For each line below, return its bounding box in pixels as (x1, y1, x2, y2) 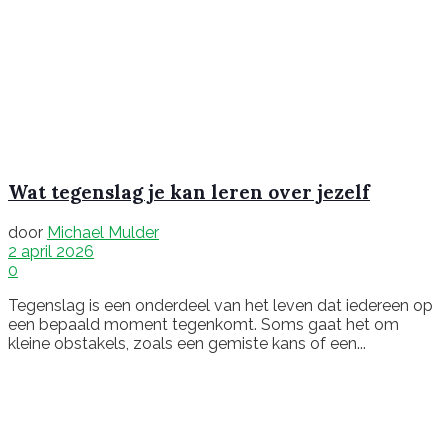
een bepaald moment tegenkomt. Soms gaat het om (8, 315, 399, 335)
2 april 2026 (8, 242, 94, 262)
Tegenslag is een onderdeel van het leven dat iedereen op (8, 296, 433, 316)
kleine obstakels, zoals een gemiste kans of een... (8, 334, 366, 354)
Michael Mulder (47, 223, 159, 243)
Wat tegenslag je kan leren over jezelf (8, 180, 370, 205)
